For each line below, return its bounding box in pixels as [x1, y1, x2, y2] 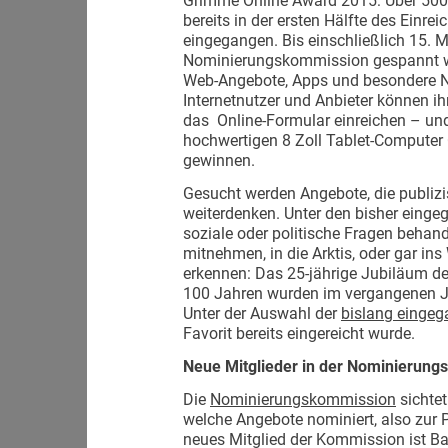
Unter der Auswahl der [183, 304, 341, 323]
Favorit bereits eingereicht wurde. [183, 324, 415, 343]
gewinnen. [183, 151, 259, 170]
